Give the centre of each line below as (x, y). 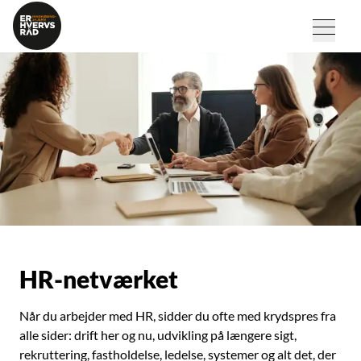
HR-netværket (99, 279)
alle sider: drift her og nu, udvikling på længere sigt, (158, 335)
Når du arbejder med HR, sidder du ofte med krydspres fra (178, 315)
